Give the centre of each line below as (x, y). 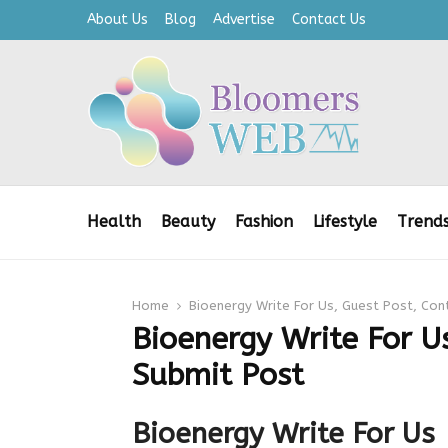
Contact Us (329, 19)
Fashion (264, 222)
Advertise (244, 19)
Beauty (188, 222)
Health (114, 222)
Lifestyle (345, 222)
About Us (117, 19)
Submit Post (218, 375)
